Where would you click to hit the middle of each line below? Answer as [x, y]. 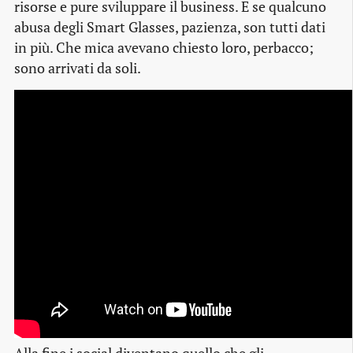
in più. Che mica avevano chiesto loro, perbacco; [164, 47]
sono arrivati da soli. [78, 68]
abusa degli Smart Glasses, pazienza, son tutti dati [170, 27]
